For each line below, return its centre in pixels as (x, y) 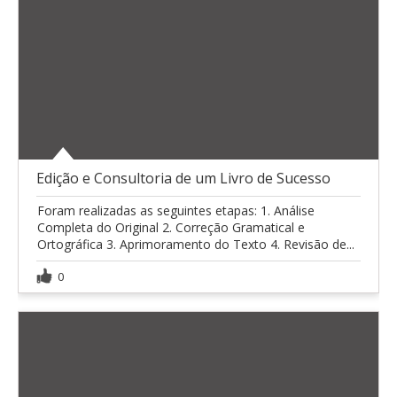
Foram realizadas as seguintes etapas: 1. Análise (176, 211)
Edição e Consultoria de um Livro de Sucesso (183, 179)
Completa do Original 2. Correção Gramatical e (171, 228)
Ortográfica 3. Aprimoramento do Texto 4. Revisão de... (196, 245)
